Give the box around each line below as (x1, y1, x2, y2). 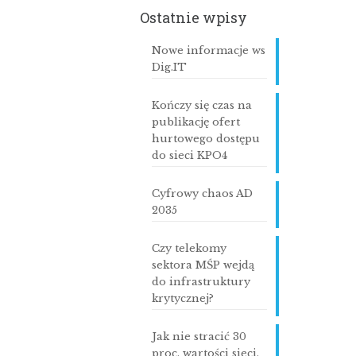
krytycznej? (151, 292, 214, 305)
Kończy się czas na (151, 99, 252, 112)
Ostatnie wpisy (139, 8, 247, 27)
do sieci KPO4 (151, 149, 227, 162)
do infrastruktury (151, 275, 250, 288)
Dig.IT (151, 60, 187, 74)
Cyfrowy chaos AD (151, 187, 253, 200)
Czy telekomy (151, 242, 226, 255)
